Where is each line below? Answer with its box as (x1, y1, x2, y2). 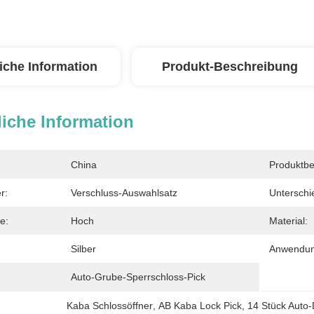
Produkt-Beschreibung (162, 60, 298, 74)
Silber (71, 243, 96, 254)
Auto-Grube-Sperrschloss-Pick (71, 271, 205, 282)
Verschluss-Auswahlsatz (71, 187, 177, 198)
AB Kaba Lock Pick (158, 300, 243, 311)
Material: (269, 215, 308, 226)
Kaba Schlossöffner (67, 300, 153, 311)
